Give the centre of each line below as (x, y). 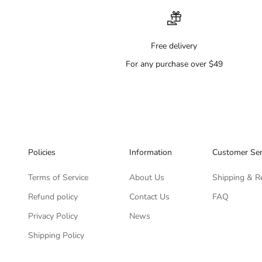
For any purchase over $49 (174, 64)
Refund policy (53, 196)
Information (150, 152)
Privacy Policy (53, 216)
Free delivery (174, 46)
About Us (146, 177)
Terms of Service (58, 177)
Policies (42, 152)
